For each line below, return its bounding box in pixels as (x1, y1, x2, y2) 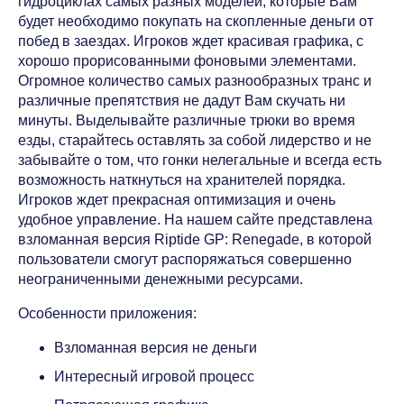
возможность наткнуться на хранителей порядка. (18, 172, 345, 188)
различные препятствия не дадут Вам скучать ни (18, 93, 345, 108)
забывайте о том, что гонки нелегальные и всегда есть (18, 152, 381, 168)
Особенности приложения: (18, 306, 197, 321)
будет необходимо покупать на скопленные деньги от (18, 14, 373, 29)
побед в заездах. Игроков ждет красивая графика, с (18, 33, 363, 49)
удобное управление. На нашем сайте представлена (18, 212, 372, 227)
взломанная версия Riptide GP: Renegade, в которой (18, 232, 372, 247)
